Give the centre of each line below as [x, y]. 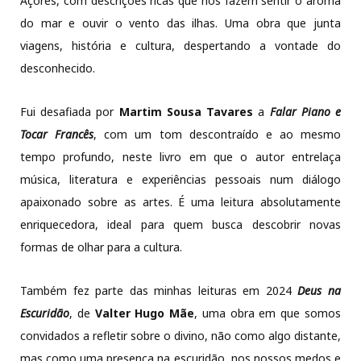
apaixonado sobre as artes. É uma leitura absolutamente [180, 202]
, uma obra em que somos [268, 313]
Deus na [320, 291]
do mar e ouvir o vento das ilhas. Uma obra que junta [180, 23]
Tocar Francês [57, 135]
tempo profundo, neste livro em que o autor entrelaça [180, 157]
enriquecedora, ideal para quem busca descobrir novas [180, 225]
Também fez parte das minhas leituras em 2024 [159, 291]
